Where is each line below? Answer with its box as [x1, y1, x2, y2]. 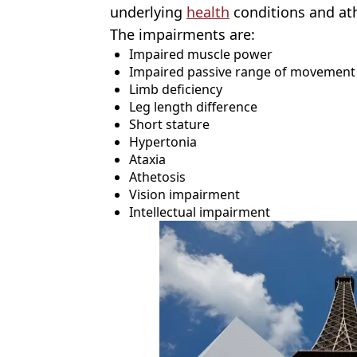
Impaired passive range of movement [129, 62, 355, 80]
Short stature [129, 115, 210, 133]
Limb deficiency [129, 80, 222, 98]
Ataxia [129, 150, 166, 168]
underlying [110, 2, 186, 22]
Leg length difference [129, 97, 257, 116]
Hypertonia [129, 132, 197, 151]
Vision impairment [129, 185, 240, 203]
